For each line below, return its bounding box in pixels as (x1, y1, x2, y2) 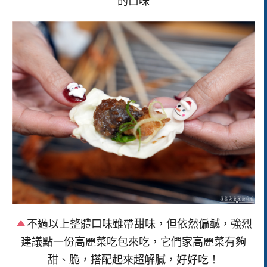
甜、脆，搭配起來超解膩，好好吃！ (48, 253, 219, 266)
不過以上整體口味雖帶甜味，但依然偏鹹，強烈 (27, 218, 253, 230)
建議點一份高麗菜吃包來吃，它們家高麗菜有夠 (21, 235, 246, 248)
